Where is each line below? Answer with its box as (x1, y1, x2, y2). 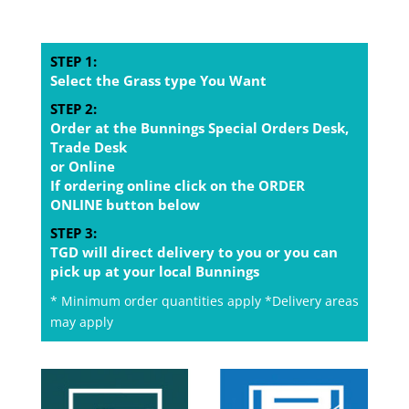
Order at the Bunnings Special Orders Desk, (49, 118, 349, 137)
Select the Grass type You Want (49, 70, 267, 89)
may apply (49, 312, 113, 330)
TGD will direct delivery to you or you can (49, 242, 338, 261)
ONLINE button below (49, 194, 200, 214)
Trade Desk (49, 137, 127, 156)
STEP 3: (49, 223, 97, 242)
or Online (49, 156, 115, 175)
